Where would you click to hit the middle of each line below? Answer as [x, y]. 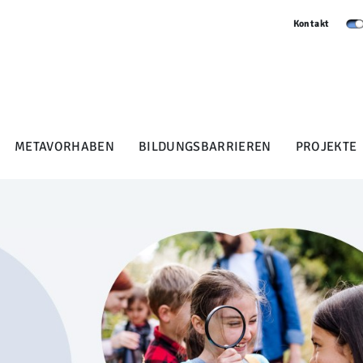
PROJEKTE [326, 146]
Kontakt [311, 24]
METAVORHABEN [64, 146]
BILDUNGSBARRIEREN [205, 146]
